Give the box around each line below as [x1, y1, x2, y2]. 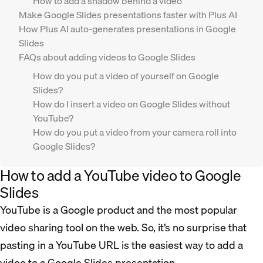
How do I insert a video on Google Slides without [33, 96, 230, 112]
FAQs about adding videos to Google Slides [19, 49, 195, 65]
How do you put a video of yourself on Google [33, 68, 219, 84]
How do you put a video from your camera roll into [33, 124, 237, 140]
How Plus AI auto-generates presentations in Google [19, 21, 236, 37]
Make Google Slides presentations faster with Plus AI [19, 7, 237, 23]
